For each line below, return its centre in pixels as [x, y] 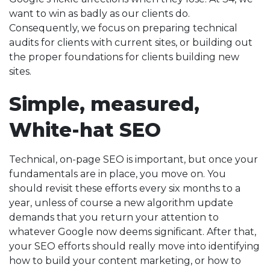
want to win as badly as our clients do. [99, 14]
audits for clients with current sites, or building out [131, 42]
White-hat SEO [85, 130]
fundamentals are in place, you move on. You [118, 174]
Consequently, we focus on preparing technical [123, 28]
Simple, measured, [104, 104]
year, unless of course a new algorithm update [121, 203]
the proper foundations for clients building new [124, 57]
